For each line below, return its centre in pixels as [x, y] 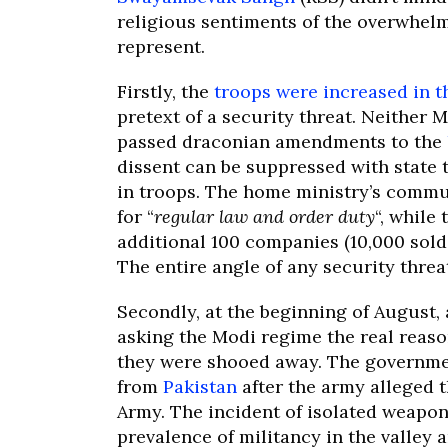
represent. [161, 46]
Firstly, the [163, 91]
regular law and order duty [264, 216]
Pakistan [200, 386]
